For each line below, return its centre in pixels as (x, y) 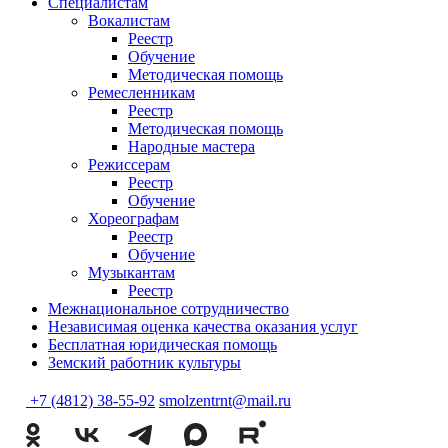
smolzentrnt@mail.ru (225, 400)
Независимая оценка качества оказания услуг (203, 326)
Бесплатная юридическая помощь (162, 344)
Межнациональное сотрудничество (168, 308)
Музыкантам (131, 272)
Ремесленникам (141, 92)
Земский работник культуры (144, 362)
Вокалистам (129, 20)
